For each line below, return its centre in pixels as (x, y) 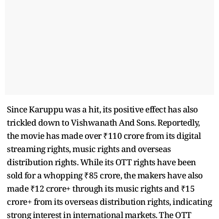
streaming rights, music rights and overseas (89, 149)
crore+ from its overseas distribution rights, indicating (109, 201)
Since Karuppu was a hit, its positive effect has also (102, 109)
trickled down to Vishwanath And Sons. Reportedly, (103, 122)
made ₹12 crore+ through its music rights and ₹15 (101, 188)
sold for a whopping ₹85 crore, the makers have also (105, 175)
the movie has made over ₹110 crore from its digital (104, 135)
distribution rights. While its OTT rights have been (101, 162)
